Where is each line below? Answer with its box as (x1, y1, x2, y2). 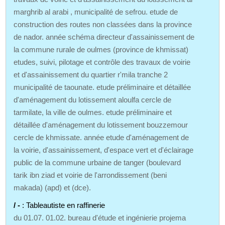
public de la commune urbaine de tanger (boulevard (14, 158, 181, 167)
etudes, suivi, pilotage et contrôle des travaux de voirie (14, 57, 191, 66)
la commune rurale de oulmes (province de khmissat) (14, 45, 189, 54)
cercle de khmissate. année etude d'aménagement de (14, 133, 189, 142)
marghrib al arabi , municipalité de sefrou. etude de (14, 7, 178, 16)
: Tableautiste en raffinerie (22, 200, 105, 209)
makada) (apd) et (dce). (14, 183, 91, 192)
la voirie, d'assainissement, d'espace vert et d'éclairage (14, 145, 194, 154)
